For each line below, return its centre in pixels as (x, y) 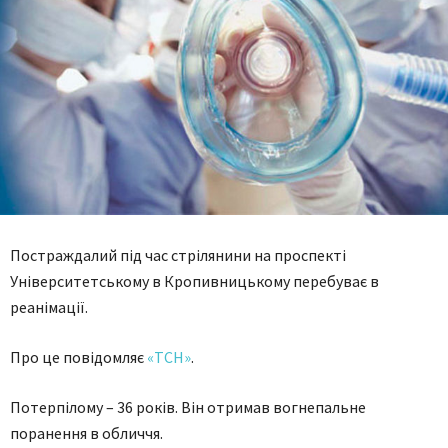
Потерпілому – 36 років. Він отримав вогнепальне (188, 407)
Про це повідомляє (78, 357)
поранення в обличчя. (86, 433)
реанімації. (49, 307)
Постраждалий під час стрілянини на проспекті (178, 255)
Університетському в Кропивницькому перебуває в (194, 281)
